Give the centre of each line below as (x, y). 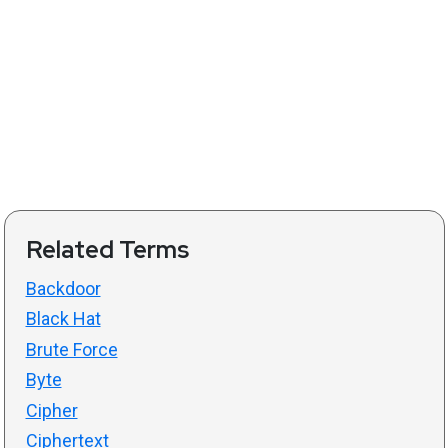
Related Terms (107, 249)
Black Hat (63, 319)
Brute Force (71, 349)
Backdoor (63, 288)
